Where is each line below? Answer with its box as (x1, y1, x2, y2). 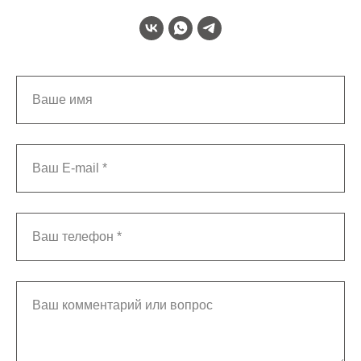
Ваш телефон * (32, 229, 122, 243)
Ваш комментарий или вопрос (32, 297, 213, 312)
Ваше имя (32, 92, 93, 106)
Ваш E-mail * (32, 160, 107, 175)
